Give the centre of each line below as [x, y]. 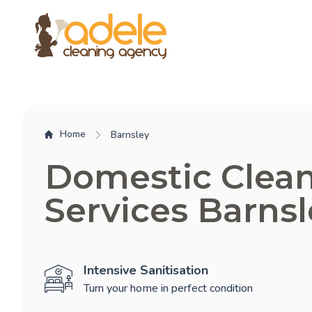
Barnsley [130, 135]
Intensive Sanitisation [146, 271]
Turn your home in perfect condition [168, 289]
